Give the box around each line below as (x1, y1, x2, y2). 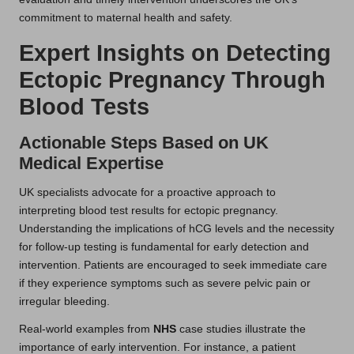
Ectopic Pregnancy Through (19, 66, 326, 92)
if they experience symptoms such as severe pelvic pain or (19, 277, 311, 289)
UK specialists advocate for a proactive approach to (19, 186, 276, 198)
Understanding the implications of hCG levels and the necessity (19, 222, 334, 235)
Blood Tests (19, 93, 149, 119)
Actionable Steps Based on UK (19, 132, 269, 153)
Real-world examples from (19, 322, 153, 335)
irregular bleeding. (19, 295, 110, 307)
